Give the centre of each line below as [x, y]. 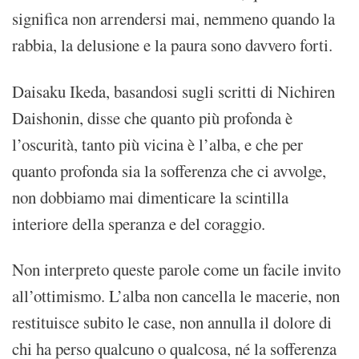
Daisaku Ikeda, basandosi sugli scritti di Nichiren [173, 91]
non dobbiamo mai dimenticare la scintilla [150, 197]
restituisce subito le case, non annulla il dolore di [172, 323]
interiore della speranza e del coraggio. [139, 223]
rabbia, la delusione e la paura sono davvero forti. [172, 44]
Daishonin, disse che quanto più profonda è [152, 117]
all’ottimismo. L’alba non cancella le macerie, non [176, 296]
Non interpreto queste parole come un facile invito [176, 270]
